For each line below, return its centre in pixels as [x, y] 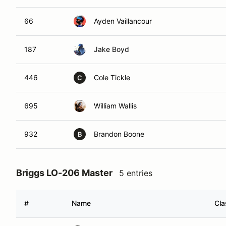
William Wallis [115, 106]
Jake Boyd [111, 49]
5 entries [136, 173]
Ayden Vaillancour [123, 21]
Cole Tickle [112, 77]
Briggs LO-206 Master [64, 173]
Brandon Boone [119, 134]
